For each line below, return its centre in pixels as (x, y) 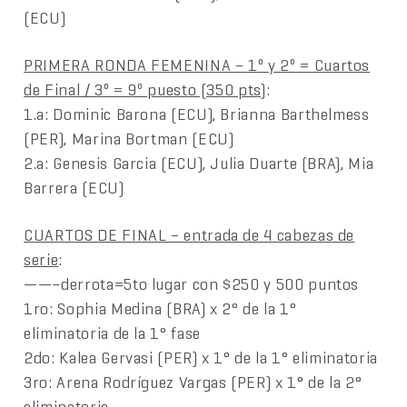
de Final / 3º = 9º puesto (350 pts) (145, 90)
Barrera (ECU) (74, 188)
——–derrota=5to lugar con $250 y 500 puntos (192, 284)
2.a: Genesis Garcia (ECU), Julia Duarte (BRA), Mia (199, 164)
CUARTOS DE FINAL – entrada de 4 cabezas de (189, 235)
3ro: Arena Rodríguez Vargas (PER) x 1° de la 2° (193, 382)
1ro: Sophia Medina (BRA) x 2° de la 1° (160, 309)
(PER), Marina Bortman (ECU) (129, 139)
